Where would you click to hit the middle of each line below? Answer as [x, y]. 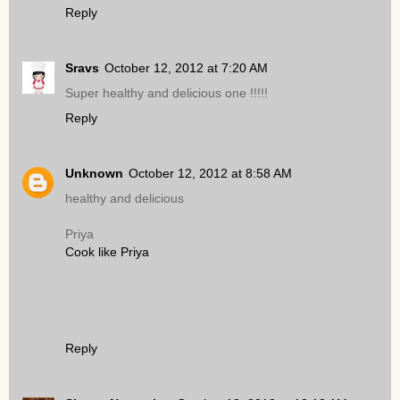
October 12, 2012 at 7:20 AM [186, 68]
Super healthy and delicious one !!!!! [167, 93]
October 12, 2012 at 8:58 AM [210, 174]
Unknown [94, 174]
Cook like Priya [107, 252]
